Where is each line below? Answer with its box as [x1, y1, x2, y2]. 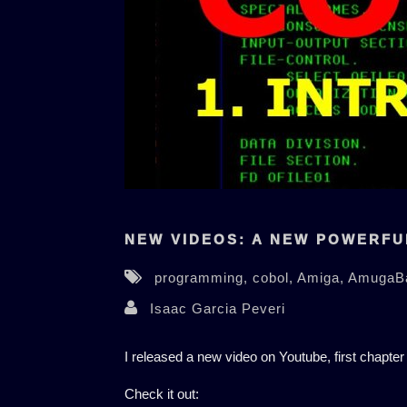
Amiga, [296, 270, 348, 286]
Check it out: [124, 386, 199, 402]
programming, [154, 270, 253, 286]
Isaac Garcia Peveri [149, 301, 285, 317]
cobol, [252, 270, 297, 286]
